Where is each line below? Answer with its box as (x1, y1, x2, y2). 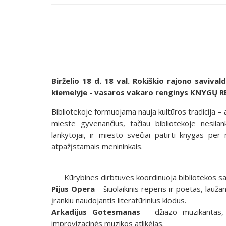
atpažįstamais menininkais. (51, 141, 143, 151)
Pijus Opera (51, 183, 95, 194)
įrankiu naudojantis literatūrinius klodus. (51, 195, 186, 205)
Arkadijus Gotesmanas (51, 206, 140, 217)
